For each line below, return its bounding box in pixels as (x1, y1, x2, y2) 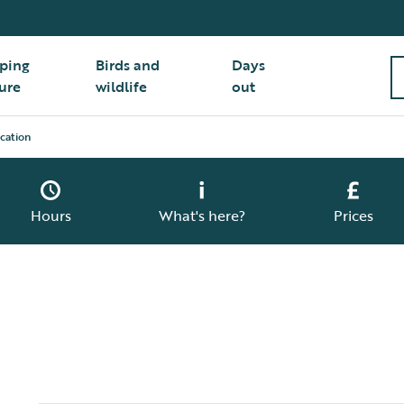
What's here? (159, 205, 245, 226)
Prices (334, 205, 373, 226)
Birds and (96, 54, 161, 76)
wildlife (96, 76, 148, 97)
